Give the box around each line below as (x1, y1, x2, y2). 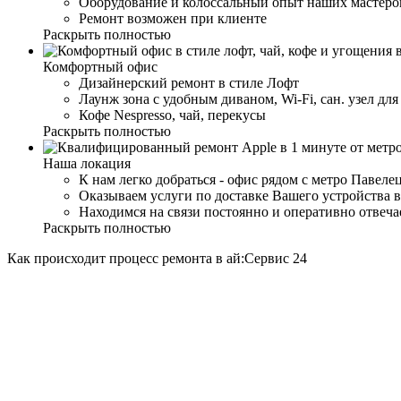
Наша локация (43, 155, 131, 171)
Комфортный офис (43, 58, 158, 74)
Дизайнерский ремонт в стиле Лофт (79, 74, 299, 90)
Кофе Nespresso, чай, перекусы (79, 107, 266, 123)
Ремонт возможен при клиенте (79, 10, 267, 26)
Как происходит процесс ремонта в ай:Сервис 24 (7, 250, 307, 266)
